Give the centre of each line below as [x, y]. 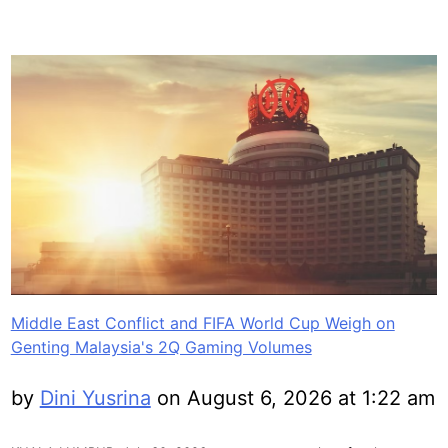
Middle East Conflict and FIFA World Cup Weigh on [202, 323]
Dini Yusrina [95, 398]
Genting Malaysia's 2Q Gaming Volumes [161, 347]
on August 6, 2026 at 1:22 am [292, 398]
